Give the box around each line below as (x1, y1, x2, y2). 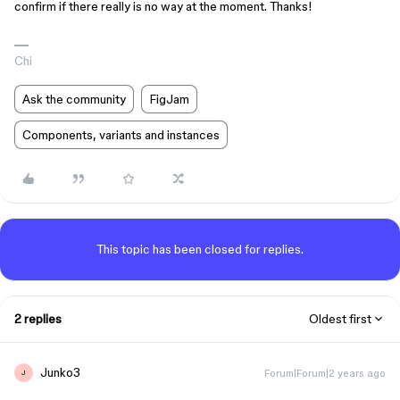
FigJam (149, 92, 189, 106)
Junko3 (40, 365, 80, 379)
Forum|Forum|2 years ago (264, 367, 386, 379)
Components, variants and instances (22, 128, 220, 142)
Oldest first (309, 312, 371, 326)
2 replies (14, 312, 62, 326)
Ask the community (22, 92, 126, 106)
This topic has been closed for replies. (96, 242, 304, 256)
